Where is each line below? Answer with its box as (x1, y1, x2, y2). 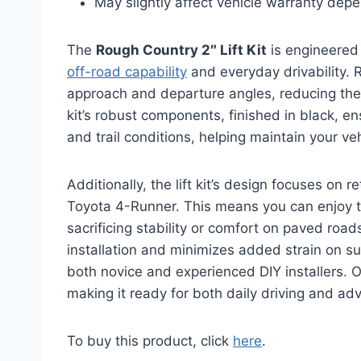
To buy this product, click (67, 332, 233, 349)
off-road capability (67, 63, 187, 80)
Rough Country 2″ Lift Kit (96, 41, 267, 58)
